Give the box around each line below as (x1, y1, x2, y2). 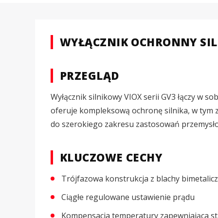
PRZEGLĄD (60, 68, 119, 83)
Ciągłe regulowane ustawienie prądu (61, 191, 195, 202)
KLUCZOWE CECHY (60, 149, 163, 164)
